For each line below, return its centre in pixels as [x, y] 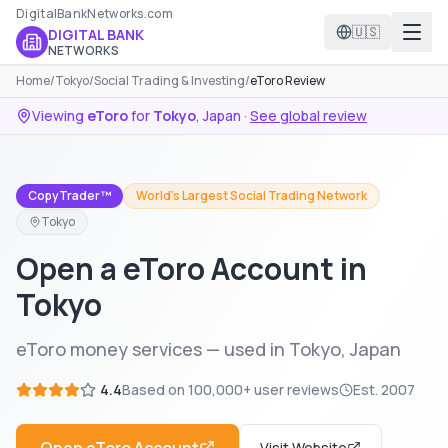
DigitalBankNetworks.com [94, 13]
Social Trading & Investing [169, 80]
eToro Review [287, 80]
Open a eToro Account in [191, 268]
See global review [308, 115]
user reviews [295, 389]
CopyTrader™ [69, 195]
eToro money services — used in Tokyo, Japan [208, 349]
